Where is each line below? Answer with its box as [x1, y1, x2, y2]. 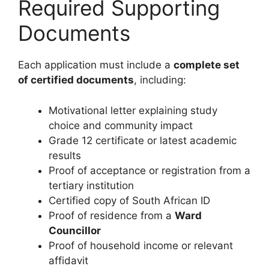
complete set [174, 59, 240, 71]
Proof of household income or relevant [49, 239, 233, 252]
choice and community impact [49, 119, 193, 131]
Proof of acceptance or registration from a [49, 164, 250, 177]
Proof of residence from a [49, 209, 175, 222]
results [49, 149, 81, 162]
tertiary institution [49, 179, 134, 192]
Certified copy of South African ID [49, 194, 210, 207]
